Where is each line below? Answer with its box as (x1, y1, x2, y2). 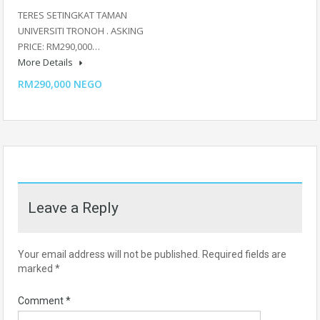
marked (18, 262, 55, 274)
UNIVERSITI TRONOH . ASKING (18, 24, 144, 37)
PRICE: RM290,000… (18, 39, 100, 53)
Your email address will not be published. (18, 248, 200, 260)
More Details (18, 55, 75, 69)
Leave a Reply (28, 199, 119, 216)
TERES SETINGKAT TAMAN (18, 8, 127, 21)
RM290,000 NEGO (18, 76, 102, 91)
